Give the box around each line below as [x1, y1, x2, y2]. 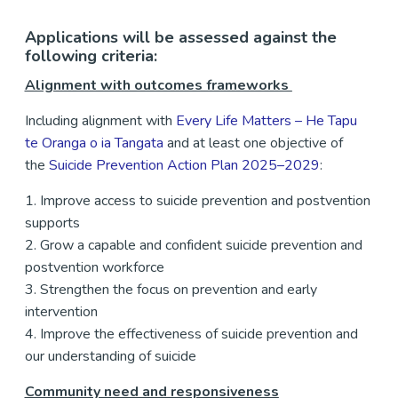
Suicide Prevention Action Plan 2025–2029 [48, 155, 320, 175]
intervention [24, 301, 98, 322]
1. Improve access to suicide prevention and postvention [24, 190, 371, 211]
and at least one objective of [163, 132, 344, 153]
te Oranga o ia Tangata [24, 132, 163, 153]
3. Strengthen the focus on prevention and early [24, 279, 317, 299]
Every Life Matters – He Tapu [175, 110, 358, 131]
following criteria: [24, 44, 162, 67]
